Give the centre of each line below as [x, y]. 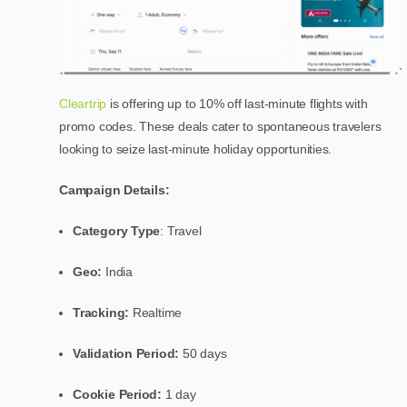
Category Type [117, 230]
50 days [205, 353]
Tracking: [103, 312]
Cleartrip [83, 103]
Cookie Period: [119, 394]
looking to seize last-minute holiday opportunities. [196, 149]
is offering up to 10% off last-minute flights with [237, 103]
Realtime [157, 312]
